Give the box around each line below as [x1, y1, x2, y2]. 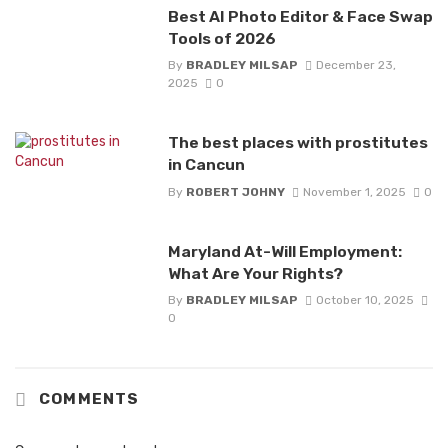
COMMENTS [34, 389, 140, 408]
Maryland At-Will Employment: [167, 241, 402, 261]
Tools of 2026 [167, 29, 276, 49]
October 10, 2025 [315, 292, 414, 307]
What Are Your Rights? [167, 263, 343, 283]
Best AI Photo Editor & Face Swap [167, 7, 433, 27]
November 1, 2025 [302, 184, 406, 199]
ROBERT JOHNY [185, 184, 285, 199]
